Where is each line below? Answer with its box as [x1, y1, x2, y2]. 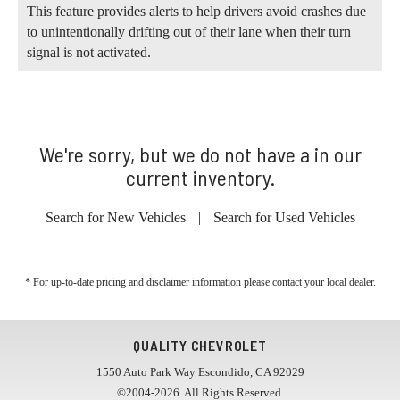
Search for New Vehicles [45, 209, 186, 225]
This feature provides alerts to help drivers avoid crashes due [27, 3, 366, 19]
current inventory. [125, 163, 275, 190]
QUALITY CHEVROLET [133, 336, 267, 354]
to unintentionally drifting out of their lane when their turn [27, 23, 351, 39]
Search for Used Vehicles [212, 209, 355, 225]
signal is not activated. [27, 44, 151, 60]
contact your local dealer [271, 275, 373, 288]
